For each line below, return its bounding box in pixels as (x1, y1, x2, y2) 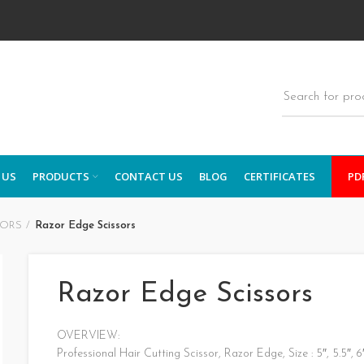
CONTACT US (115, 168, 183, 184)
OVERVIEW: (57, 330, 120, 342)
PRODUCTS (32, 168, 89, 184)
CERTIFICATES (244, 168, 315, 184)
